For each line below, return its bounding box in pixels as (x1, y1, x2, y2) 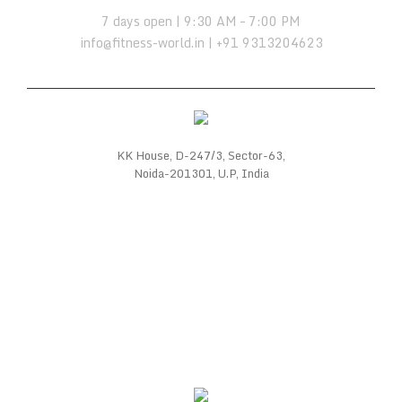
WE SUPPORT (146, 357, 256, 385)
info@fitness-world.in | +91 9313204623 (79, 32, 323, 54)
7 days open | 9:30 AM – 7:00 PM (101, 11, 301, 32)
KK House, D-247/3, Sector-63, (117, 145, 285, 166)
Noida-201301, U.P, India (133, 163, 269, 184)
